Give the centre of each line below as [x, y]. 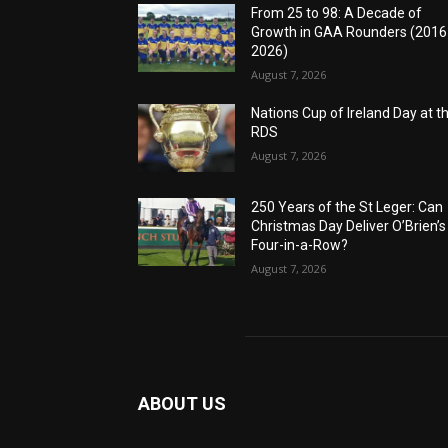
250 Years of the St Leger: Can [347, 207]
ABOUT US [182, 404]
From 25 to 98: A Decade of [337, 13]
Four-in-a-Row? [300, 245]
